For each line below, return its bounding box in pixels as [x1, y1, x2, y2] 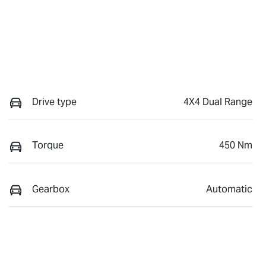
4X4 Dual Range [183, 95, 252, 108]
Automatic [206, 182, 252, 195]
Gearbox [32, 182, 69, 195]
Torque [32, 139, 64, 152]
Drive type [32, 95, 77, 108]
